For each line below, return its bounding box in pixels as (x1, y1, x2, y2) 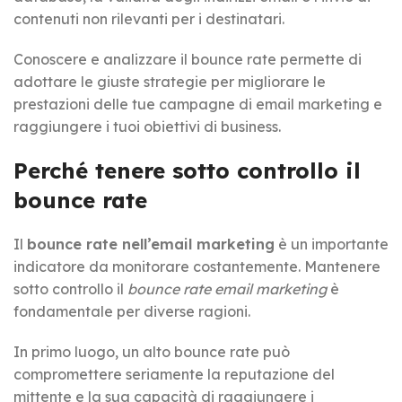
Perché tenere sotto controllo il (13, 156, 361, 184)
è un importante (275, 234, 389, 253)
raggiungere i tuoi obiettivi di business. (13, 117, 281, 135)
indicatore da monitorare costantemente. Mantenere (13, 257, 380, 275)
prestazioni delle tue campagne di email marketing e (13, 94, 382, 113)
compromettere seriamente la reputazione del (13, 364, 335, 383)
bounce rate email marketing (127, 279, 327, 298)
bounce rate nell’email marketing (27, 234, 275, 253)
